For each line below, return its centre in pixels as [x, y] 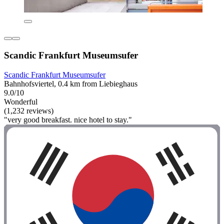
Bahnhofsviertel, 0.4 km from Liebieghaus [71, 83]
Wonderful [21, 101]
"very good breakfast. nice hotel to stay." [68, 119]
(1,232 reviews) [29, 110]
